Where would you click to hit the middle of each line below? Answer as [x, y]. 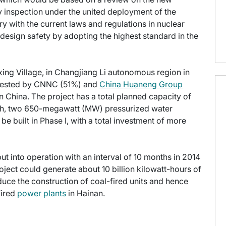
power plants [42, 193]
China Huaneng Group [141, 84]
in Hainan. [86, 193]
